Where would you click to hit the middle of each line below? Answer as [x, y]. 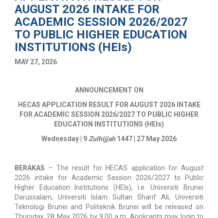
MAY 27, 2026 [36, 62]
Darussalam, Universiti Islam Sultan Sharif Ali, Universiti [109, 197]
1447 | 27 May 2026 [147, 138]
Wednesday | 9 [65, 138]
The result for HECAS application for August [130, 168]
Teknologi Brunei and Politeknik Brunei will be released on [109, 207]
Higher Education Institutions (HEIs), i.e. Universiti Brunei [109, 187]
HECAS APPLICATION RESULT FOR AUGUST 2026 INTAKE [109, 104]
